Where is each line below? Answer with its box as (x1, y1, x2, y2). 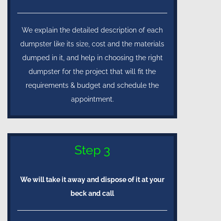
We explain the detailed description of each (22, 26, 163, 34)
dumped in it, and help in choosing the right (22, 53, 163, 62)
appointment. (71, 95, 114, 103)
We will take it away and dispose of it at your (20, 175, 164, 184)
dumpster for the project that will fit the (29, 67, 156, 75)
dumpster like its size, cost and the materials (20, 39, 164, 48)
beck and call (71, 189, 114, 197)
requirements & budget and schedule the (26, 81, 159, 89)
